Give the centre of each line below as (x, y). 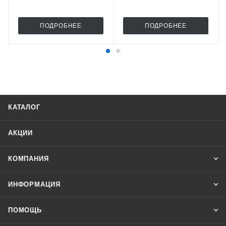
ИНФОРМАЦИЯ (34, 184)
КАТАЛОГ (24, 107)
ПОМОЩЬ (25, 210)
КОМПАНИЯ (29, 158)
